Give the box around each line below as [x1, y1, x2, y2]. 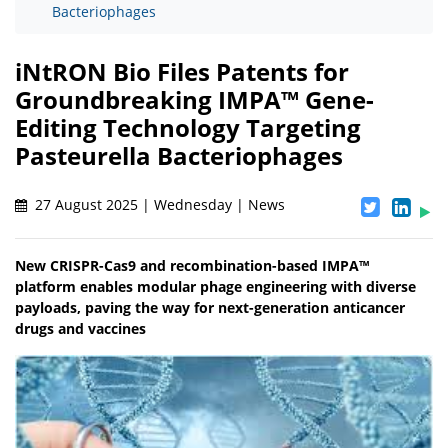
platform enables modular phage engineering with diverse [15, 277, 416, 297]
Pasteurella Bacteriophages [15, 139, 343, 173]
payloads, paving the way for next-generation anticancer [15, 298, 405, 318]
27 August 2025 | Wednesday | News [31, 195, 285, 215]
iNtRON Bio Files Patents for [15, 55, 349, 89]
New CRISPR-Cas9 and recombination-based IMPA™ [15, 256, 369, 276]
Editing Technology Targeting [15, 111, 361, 145]
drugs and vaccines [15, 319, 146, 339]
